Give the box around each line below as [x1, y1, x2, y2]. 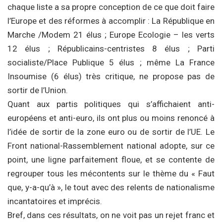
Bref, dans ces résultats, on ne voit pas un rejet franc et [7, 210, 215, 220]
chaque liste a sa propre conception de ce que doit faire [7, 2, 215, 12]
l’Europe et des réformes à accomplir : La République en [7, 16, 215, 26]
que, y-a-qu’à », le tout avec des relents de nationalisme [7, 182, 215, 192]
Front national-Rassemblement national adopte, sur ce [7, 141, 215, 151]
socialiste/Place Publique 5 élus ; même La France [7, 57, 215, 67]
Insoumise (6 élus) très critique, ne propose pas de [7, 71, 215, 81]
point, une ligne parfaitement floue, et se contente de [7, 155, 215, 165]
